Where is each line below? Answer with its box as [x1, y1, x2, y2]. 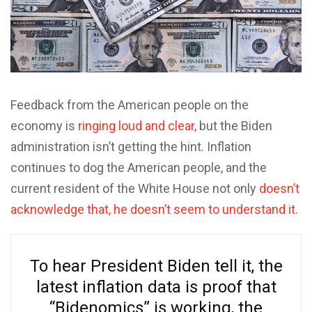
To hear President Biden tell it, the [29, 256, 283, 276]
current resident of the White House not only [10, 180, 259, 196]
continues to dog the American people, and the [10, 159, 267, 175]
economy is [10, 118, 78, 133]
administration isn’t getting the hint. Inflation [10, 139, 251, 154]
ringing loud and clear [78, 118, 194, 133]
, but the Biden [194, 118, 272, 133]
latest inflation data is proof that [36, 276, 276, 297]
